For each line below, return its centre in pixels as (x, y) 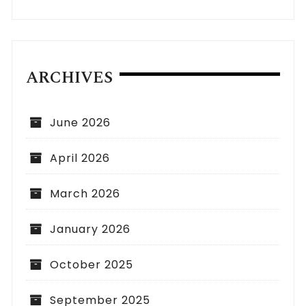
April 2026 (80, 158)
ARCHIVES (70, 78)
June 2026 (81, 122)
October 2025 (92, 264)
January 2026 (91, 229)
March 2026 (85, 193)
